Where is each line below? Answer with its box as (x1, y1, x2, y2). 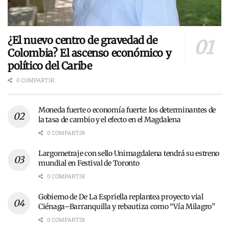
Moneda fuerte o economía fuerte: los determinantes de (38, 105, 216, 115)
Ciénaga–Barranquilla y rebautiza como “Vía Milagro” (38, 202, 215, 212)
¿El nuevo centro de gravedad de (8, 34, 157, 47)
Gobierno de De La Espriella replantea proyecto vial (38, 192, 203, 202)
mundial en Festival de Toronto (38, 158, 140, 168)
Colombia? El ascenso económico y (8, 47, 172, 60)
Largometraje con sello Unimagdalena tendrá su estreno (38, 149, 220, 158)
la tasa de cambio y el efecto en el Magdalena (38, 115, 181, 125)
